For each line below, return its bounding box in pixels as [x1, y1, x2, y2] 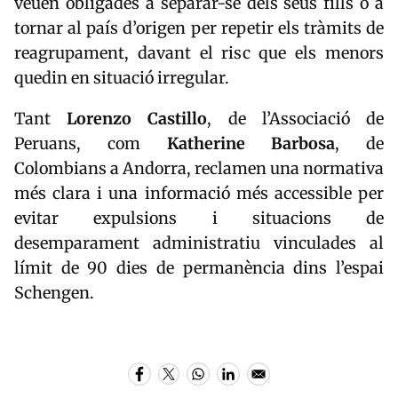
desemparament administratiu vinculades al [14, 233, 384, 254]
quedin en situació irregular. [14, 68, 233, 89]
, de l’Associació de [207, 108, 385, 130]
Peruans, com [14, 133, 167, 155]
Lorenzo [67, 108, 132, 130]
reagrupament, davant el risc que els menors [14, 43, 384, 64]
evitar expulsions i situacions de [14, 208, 384, 229]
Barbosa [271, 133, 336, 155]
